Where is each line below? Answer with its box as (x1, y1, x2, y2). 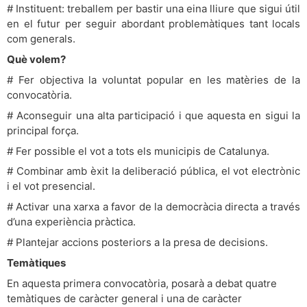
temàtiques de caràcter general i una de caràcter (7, 292, 242, 306)
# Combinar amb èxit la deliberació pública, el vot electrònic (7, 164, 300, 178)
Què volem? (7, 52, 66, 66)
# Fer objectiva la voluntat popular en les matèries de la (7, 73, 300, 86)
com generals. (7, 32, 75, 45)
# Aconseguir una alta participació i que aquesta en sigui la (7, 108, 300, 122)
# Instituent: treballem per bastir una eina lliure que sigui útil (7, 1, 300, 15)
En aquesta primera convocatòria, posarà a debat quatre (7, 277, 277, 291)
